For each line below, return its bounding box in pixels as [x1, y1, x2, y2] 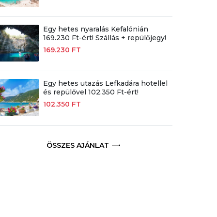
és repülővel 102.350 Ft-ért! [43, 88, 139, 97]
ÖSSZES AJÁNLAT [46, 140, 109, 150]
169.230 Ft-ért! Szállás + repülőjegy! [43, 33, 166, 43]
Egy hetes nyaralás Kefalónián [43, 25, 148, 34]
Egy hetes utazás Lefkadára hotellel [43, 79, 168, 88]
